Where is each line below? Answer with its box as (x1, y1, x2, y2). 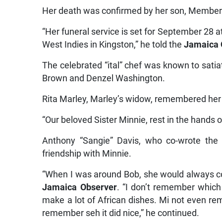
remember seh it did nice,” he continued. (42, 208, 200, 219)
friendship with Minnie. (42, 149, 132, 159)
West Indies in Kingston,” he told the (42, 40, 184, 50)
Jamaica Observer (42, 182, 117, 193)
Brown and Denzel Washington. (42, 73, 166, 84)
